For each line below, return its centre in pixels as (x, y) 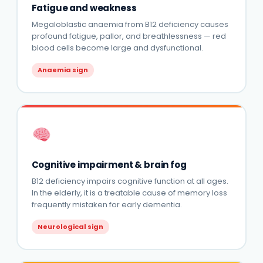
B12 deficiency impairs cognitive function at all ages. (130, 181)
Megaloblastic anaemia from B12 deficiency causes (130, 24)
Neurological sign (70, 226)
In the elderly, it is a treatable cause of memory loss (129, 193)
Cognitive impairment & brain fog (109, 164)
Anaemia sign (63, 70)
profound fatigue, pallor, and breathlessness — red (129, 36)
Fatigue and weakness (84, 8)
